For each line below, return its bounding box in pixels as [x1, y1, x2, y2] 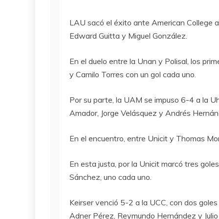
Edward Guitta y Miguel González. [69, 31, 187, 41]
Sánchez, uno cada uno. [69, 172, 152, 182]
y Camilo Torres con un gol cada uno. [69, 69, 196, 79]
